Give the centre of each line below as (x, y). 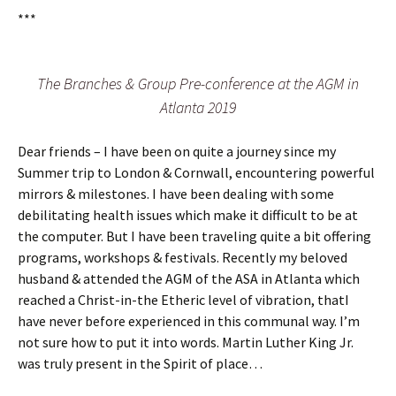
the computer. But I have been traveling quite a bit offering (194, 236)
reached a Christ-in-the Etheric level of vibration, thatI (183, 299)
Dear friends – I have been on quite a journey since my (177, 151)
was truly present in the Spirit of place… (140, 363)
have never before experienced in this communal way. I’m (189, 320)
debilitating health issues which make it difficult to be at (188, 214)
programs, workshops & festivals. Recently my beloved (183, 257)
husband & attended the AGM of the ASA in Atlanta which (189, 278)
